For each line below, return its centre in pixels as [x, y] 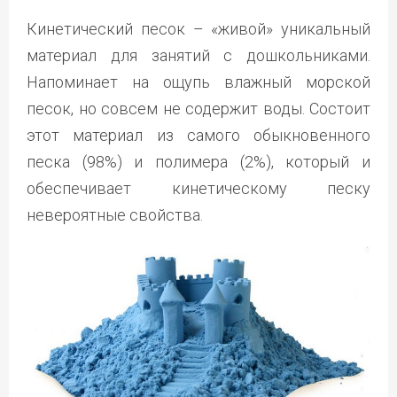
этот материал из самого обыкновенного [198, 135]
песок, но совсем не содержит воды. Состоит [198, 108]
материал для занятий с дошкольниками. [198, 55]
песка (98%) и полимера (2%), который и [198, 161]
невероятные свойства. [115, 214]
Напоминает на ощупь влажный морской [198, 82]
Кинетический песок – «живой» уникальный [198, 28]
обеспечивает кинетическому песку [198, 188]
